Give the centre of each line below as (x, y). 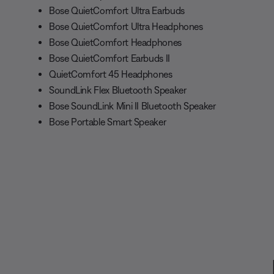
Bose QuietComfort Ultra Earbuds (117, 11)
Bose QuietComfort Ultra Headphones (126, 27)
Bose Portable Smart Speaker (108, 122)
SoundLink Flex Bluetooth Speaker (118, 90)
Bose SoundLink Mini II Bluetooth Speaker (132, 106)
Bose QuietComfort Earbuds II (109, 58)
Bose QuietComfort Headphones (115, 43)
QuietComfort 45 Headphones (111, 74)
